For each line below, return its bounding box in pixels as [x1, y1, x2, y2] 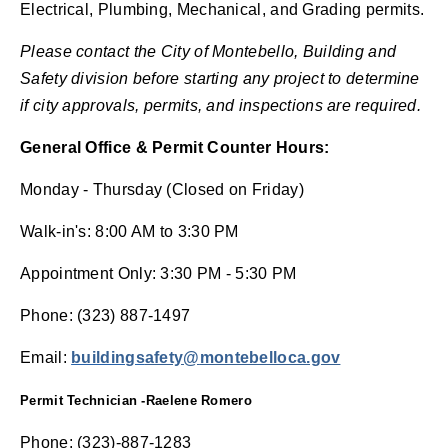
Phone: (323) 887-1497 [20, 306, 195, 324]
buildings [71, 348, 145, 366]
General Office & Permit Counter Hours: [20, 138, 330, 156]
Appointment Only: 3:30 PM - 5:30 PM [20, 264, 301, 282]
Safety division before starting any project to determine [20, 69, 420, 87]
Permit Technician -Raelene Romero [20, 392, 252, 408]
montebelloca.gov [199, 348, 341, 366]
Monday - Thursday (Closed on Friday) [20, 180, 304, 198]
